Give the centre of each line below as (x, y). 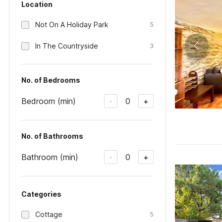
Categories (41, 194)
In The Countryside (67, 46)
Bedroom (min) (49, 101)
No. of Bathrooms (52, 136)
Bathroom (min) (50, 157)
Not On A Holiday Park (72, 25)
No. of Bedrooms (51, 80)
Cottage (49, 214)
